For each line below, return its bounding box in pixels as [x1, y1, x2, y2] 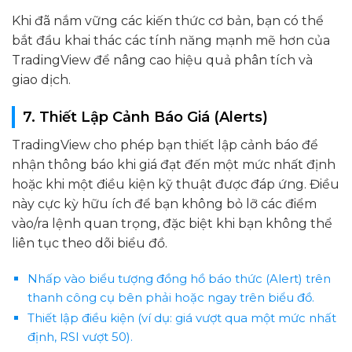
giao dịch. [12, 72, 71, 88]
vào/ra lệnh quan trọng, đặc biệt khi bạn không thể [12, 216, 332, 232]
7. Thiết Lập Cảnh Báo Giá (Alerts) [23, 108, 268, 126]
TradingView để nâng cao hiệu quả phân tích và [12, 53, 313, 68]
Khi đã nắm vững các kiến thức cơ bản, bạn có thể [12, 13, 324, 29]
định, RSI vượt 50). [27, 328, 133, 344]
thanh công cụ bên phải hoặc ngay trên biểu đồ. [27, 289, 314, 305]
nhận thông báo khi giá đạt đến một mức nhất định [12, 157, 335, 173]
